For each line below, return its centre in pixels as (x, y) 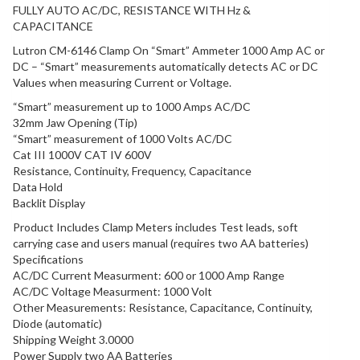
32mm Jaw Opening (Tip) (75, 123)
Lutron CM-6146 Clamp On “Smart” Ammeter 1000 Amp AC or (169, 51)
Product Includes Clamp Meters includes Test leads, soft (155, 227)
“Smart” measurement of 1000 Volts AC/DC (123, 139)
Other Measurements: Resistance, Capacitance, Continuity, (163, 308)
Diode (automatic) (57, 324)
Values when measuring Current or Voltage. (122, 83)
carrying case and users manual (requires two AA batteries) (161, 243)
